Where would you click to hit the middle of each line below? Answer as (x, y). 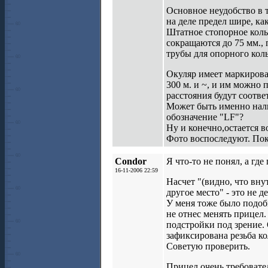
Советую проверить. (208, 246)
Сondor (131, 161)
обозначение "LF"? (205, 117)
